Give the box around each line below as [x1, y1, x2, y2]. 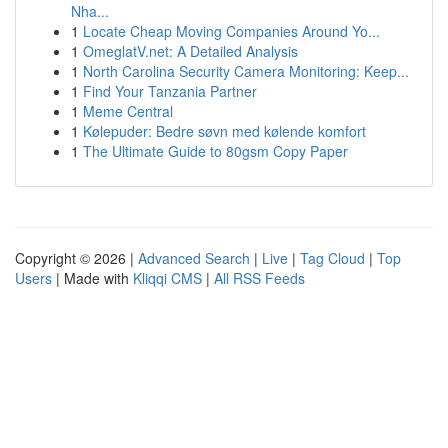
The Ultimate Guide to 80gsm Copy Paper [83, 141, 348, 161]
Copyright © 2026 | [15, 248, 138, 268]
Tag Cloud [300, 248, 365, 268]
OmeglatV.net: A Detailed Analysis [83, 41, 298, 61]
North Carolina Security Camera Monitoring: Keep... [83, 61, 409, 81]
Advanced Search [138, 248, 250, 268]
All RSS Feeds [214, 268, 305, 288]
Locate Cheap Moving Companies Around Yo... [83, 21, 380, 41]
